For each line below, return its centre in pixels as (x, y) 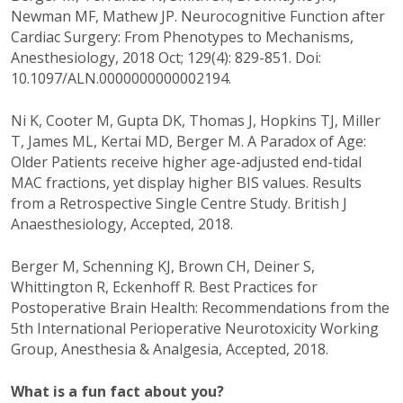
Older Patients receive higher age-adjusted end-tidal (186, 162)
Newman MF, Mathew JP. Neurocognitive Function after (198, 17)
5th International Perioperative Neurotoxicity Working (195, 329)
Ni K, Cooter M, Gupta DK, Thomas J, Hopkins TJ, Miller (196, 121)
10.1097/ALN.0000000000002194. (121, 79)
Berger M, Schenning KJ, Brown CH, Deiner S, (163, 267)
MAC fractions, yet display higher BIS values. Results (186, 183)
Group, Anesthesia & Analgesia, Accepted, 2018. (170, 349)
